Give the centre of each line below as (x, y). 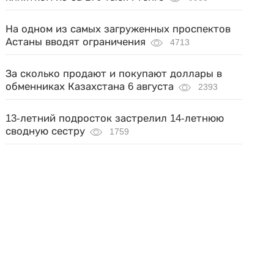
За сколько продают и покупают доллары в (114, 73)
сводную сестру (46, 131)
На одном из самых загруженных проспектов (118, 29)
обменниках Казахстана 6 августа (90, 86)
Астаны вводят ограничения (76, 42)
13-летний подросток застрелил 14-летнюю (115, 118)
